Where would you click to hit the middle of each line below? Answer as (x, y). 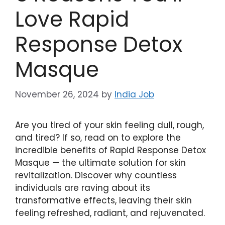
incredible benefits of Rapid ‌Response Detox (110, 150)
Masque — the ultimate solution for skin (100, 162)
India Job (134, 94)
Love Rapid (72, 20)
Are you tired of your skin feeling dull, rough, (109, 125)
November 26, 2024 (57, 94)
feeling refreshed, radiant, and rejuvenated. (110, 213)
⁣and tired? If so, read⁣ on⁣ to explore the (98, 137)
